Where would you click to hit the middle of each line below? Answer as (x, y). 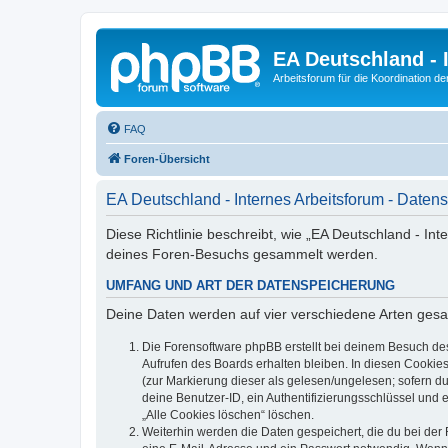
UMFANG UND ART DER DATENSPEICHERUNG (250, 285)
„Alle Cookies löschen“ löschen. (228, 414)
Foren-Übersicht (167, 158)
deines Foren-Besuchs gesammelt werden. (242, 253)
